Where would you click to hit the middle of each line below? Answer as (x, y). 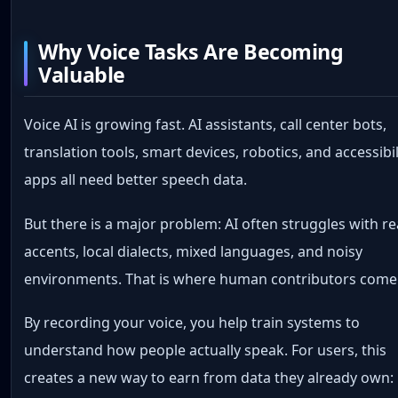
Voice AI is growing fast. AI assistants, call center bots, (206, 125)
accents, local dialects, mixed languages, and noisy (194, 251)
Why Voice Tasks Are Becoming (191, 51)
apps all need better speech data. (136, 180)
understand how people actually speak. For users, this (206, 350)
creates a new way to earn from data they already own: (209, 377)
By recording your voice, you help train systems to (192, 322)
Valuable (82, 74)
